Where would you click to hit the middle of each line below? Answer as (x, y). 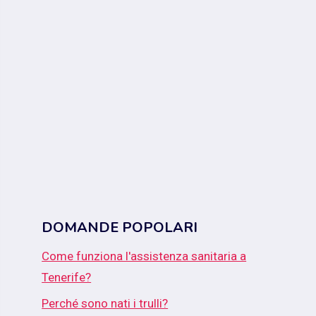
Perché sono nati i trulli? (105, 303)
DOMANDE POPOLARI (120, 228)
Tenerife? (67, 278)
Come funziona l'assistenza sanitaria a (144, 256)
